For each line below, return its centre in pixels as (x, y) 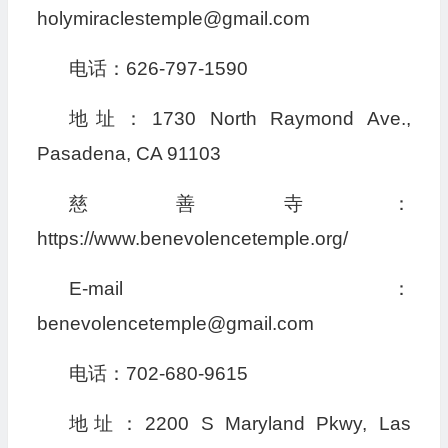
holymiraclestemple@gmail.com (173, 18)
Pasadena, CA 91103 (128, 153)
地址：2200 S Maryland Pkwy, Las (239, 423)
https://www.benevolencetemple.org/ (192, 238)
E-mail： (239, 288)
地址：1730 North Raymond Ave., (239, 118)
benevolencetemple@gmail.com (175, 323)
